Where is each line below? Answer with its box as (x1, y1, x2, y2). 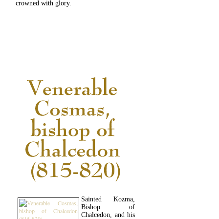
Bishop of (81, 203, 135, 211)
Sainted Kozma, (81, 196, 135, 203)
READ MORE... (55, 44, 96, 52)
